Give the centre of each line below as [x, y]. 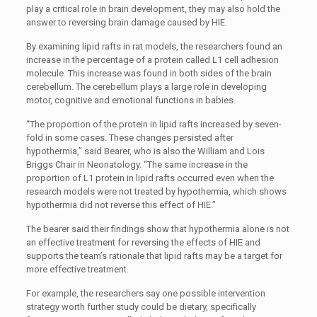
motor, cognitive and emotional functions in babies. [131, 100]
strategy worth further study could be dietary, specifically [141, 307]
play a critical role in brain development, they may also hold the [153, 9]
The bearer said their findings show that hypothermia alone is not [157, 229]
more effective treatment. [77, 269]
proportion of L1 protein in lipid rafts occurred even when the [150, 178]
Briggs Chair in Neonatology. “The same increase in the [137, 165]
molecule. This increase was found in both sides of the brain [149, 73]
